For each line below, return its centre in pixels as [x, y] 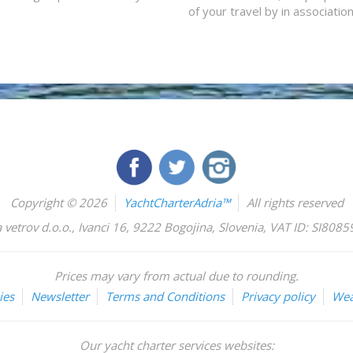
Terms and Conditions [165, 296]
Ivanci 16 [102, 227]
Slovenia [241, 227]
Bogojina [188, 227]
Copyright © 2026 [58, 203]
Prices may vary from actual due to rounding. [176, 276]
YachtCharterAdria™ [176, 203]
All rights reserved [295, 203]
